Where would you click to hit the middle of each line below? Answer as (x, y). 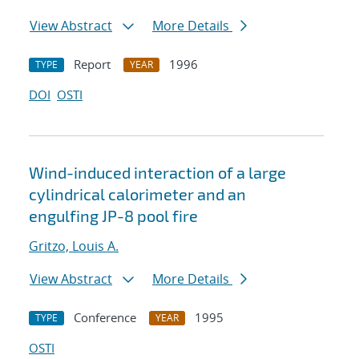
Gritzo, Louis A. (74, 246)
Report (92, 65)
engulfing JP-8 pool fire (113, 216)
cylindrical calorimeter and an (137, 194)
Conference (105, 318)
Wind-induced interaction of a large (157, 173)
